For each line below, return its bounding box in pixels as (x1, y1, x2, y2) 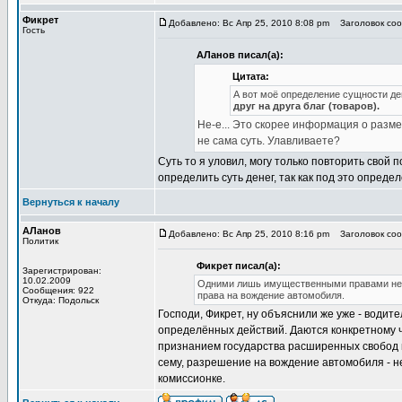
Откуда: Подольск (22, 295, 99, 305)
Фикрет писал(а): (197, 260, 281, 271)
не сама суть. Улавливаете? (197, 135, 340, 147)
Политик (22, 236, 58, 246)
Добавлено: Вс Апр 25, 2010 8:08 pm (169, 18, 329, 28)
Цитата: (232, 71, 269, 82)
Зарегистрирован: (22, 266, 101, 275)
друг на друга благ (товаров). (233, 100, 380, 111)
